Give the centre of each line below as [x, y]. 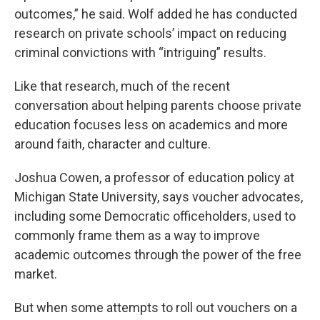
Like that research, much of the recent [122, 86]
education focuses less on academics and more [151, 124]
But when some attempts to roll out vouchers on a [156, 307]
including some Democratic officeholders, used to [155, 216]
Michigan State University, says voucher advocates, [159, 196]
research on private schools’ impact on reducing [150, 33]
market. [36, 274]
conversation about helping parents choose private [158, 105]
